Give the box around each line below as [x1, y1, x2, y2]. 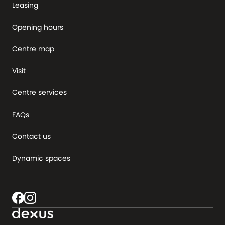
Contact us [12, 131, 51, 141]
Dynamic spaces [12, 153, 70, 163]
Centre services [12, 87, 67, 97]
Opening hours [12, 22, 63, 32]
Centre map [12, 44, 54, 54]
